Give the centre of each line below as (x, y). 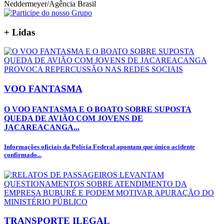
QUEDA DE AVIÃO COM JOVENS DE (73, 118)
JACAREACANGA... (42, 127)
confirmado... (23, 155)
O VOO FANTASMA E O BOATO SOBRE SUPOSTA (98, 109)
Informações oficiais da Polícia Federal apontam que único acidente (99, 147)
